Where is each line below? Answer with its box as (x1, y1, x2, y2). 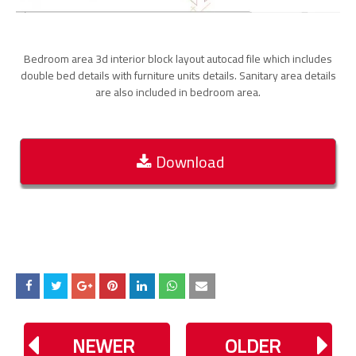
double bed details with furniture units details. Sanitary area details (20, 65, 336, 86)
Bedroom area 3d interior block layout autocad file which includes (24, 48, 332, 69)
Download (155, 147, 224, 176)
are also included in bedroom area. (95, 82, 261, 103)
